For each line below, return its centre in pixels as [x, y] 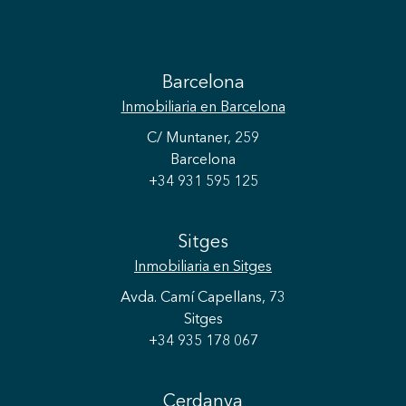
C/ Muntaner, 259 [203, 139]
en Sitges [241, 267]
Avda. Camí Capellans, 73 [203, 298]
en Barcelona [241, 108]
